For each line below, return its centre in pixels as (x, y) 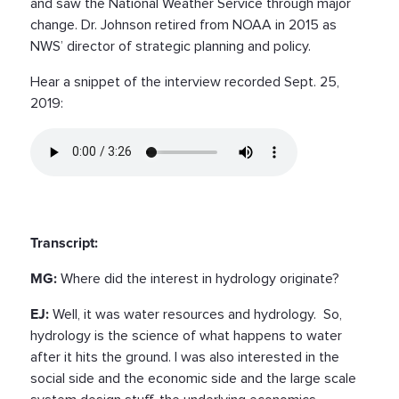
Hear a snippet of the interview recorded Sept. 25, (185, 81)
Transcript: (64, 243)
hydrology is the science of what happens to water (186, 335)
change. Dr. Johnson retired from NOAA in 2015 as (183, 24)
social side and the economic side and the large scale (193, 378)
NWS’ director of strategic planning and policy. (171, 46)
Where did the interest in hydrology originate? (200, 278)
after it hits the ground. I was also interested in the (185, 357)
